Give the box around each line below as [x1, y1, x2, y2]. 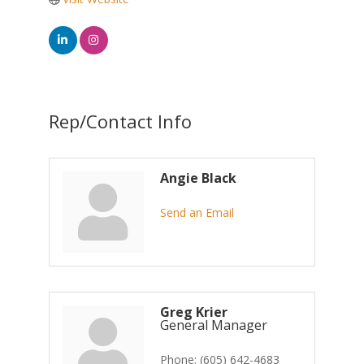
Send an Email [159, 205, 234, 220]
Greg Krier [159, 303, 227, 321]
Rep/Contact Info [48, 109, 192, 133]
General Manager [159, 316, 267, 334]
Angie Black [159, 169, 236, 187]
